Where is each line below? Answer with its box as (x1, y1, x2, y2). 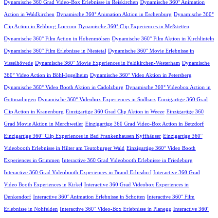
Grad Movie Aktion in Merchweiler (4, 121, 83, 127)
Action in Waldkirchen (4, 11, 54, 17)
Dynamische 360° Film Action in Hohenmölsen (4, 36, 110, 41)
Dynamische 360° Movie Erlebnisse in (108, 48, 194, 54)
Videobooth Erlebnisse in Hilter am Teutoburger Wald (4, 145, 125, 151)
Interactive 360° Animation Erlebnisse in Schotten (33, 194, 145, 200)
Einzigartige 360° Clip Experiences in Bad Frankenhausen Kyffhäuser (4, 133, 161, 139)
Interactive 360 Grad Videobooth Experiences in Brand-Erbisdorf (4, 169, 151, 175)
